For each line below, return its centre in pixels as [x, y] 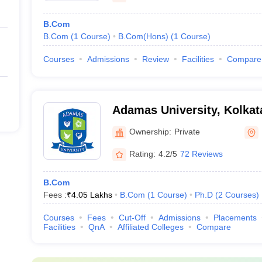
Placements [235, 218]
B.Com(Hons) [143, 36]
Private [187, 131]
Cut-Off [132, 218]
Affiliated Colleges [150, 227]
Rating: [142, 154]
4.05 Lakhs [92, 195]
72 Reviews [201, 154]
